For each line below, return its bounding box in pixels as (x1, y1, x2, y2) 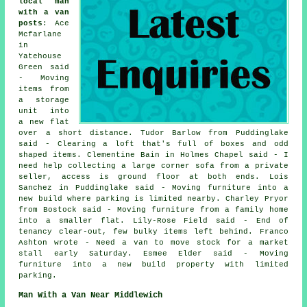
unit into (19, 107, 69, 115)
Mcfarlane (19, 30, 62, 38)
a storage (19, 96, 69, 104)
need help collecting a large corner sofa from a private (19, 162, 288, 170)
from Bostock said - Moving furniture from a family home (19, 206, 288, 214)
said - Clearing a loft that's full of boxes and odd (19, 140, 288, 148)
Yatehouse (19, 52, 62, 60)
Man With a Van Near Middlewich (19, 291, 163, 300)
